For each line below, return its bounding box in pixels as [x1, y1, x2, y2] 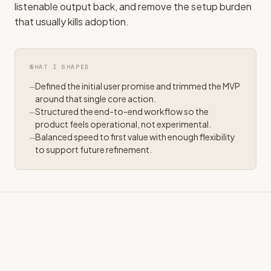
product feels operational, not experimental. [35, 119, 211, 129]
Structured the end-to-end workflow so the [35, 106, 209, 117]
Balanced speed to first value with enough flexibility [35, 131, 235, 142]
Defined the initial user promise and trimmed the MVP [35, 80, 240, 91]
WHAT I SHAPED [30, 62, 90, 71]
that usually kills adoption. [15, 15, 129, 28]
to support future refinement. [35, 144, 152, 155]
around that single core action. [35, 93, 156, 104]
